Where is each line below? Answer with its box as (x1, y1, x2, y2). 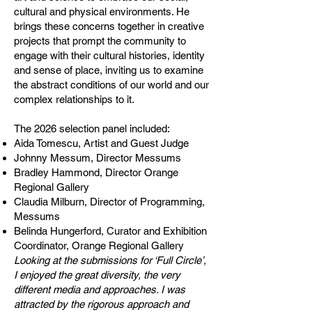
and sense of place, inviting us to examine (14, 63, 203, 76)
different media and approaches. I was (14, 283, 185, 295)
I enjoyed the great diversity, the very (14, 268, 180, 281)
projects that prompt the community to (14, 34, 186, 47)
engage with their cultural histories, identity (14, 49, 205, 61)
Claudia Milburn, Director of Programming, (14, 195, 205, 208)
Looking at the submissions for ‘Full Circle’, (14, 253, 206, 266)
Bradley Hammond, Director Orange (14, 166, 178, 178)
